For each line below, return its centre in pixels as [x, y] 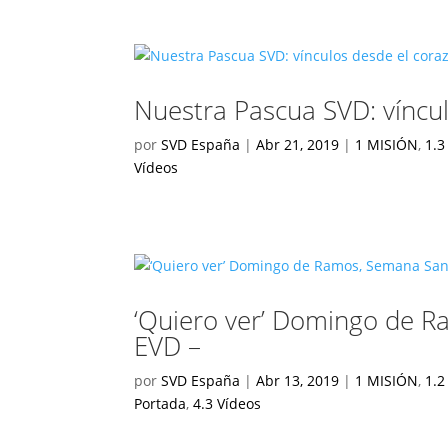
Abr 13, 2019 [298, 380]
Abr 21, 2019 [298, 144]
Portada [160, 403]
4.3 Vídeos [227, 403]
